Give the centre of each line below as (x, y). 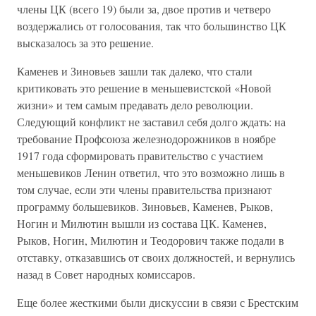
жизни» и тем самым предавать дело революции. (135, 105)
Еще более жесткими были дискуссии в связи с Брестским (158, 302)
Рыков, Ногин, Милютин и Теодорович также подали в (151, 240)
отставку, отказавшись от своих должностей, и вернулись (156, 257)
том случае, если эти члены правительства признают (144, 189)
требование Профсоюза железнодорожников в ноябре (146, 139)
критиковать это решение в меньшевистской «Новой (144, 88)
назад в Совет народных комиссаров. (106, 274)
